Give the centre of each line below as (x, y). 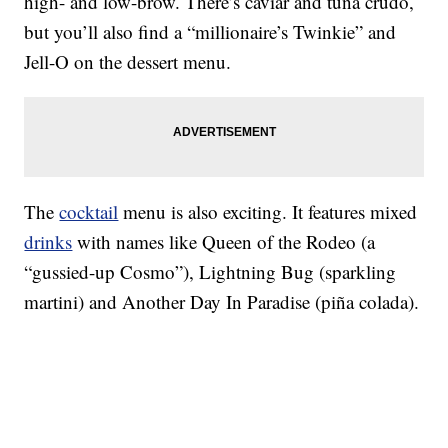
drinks (48, 242)
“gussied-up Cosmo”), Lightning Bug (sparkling (210, 272)
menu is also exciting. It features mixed (268, 212)
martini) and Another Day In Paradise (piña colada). (222, 302)
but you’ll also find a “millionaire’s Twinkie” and (210, 32)
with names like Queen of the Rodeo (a (224, 242)
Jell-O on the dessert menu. (128, 62)
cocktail (89, 212)
